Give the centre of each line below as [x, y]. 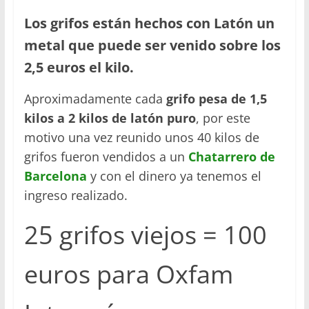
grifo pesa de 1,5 [216, 98]
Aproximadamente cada [95, 98]
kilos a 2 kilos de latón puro [110, 118]
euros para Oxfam [128, 274]
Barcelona [55, 176]
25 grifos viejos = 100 [145, 235]
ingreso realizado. [76, 195]
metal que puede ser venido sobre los [152, 45]
